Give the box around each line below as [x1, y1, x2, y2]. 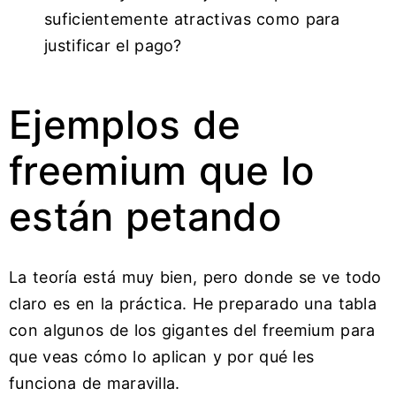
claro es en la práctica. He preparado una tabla [9, 294, 377, 314]
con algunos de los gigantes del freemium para [9, 321, 376, 340]
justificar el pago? [44, 36, 182, 56]
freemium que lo [9, 147, 316, 195]
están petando [9, 193, 282, 241]
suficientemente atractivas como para [44, 10, 340, 29]
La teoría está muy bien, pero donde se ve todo [9, 268, 382, 287]
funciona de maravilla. [9, 374, 180, 393]
